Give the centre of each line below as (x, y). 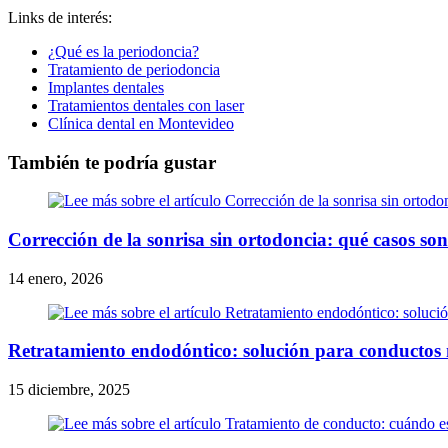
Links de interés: (60, 17)
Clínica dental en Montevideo (141, 123)
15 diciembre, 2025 (69, 390)
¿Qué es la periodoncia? (123, 51)
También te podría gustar (112, 162)
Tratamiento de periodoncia (134, 69)
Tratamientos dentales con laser (146, 105)
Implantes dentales (106, 87)
